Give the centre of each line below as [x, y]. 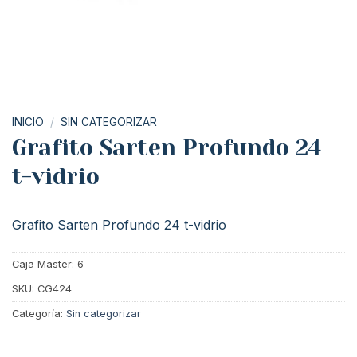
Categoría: [39, 313]
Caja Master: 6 [48, 264]
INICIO [28, 122]
